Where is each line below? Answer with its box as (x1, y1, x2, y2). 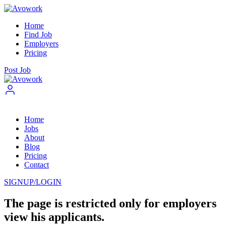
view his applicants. (4, 210, 104, 223)
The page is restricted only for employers (4, 196, 216, 210)
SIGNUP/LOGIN (4, 178, 62, 186)
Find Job (24, 30, 52, 39)
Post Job (4, 66, 31, 74)
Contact (24, 160, 49, 169)
